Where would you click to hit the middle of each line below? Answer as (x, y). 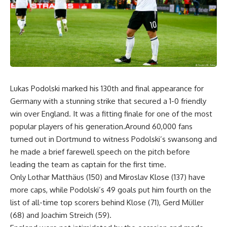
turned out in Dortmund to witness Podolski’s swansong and (113, 139)
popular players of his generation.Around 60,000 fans (101, 126)
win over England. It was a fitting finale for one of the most (111, 113)
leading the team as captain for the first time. (88, 164)
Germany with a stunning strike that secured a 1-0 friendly (108, 101)
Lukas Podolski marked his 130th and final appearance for (107, 88)
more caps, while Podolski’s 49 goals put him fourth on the (111, 190)
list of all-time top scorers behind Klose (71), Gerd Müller (107, 202)
